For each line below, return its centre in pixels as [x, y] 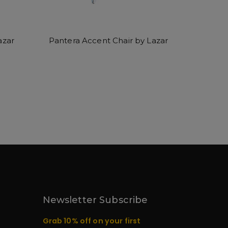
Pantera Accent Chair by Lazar [108, 40]
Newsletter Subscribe [95, 200]
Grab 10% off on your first [92, 221]
